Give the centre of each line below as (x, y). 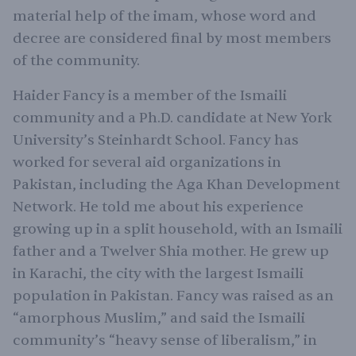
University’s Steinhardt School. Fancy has (156, 140)
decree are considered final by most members (172, 39)
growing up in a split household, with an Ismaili (178, 229)
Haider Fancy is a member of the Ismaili (150, 96)
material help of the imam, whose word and (164, 16)
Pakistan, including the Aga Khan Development (176, 185)
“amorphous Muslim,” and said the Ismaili (159, 318)
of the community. (76, 61)
